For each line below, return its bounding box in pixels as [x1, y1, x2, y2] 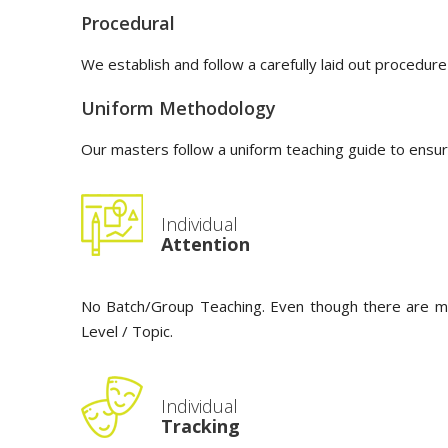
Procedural [81, 11, 175, 35]
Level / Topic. [81, 321, 173, 341]
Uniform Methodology [81, 96, 276, 120]
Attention [161, 232, 250, 256]
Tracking [161, 414, 240, 438]
